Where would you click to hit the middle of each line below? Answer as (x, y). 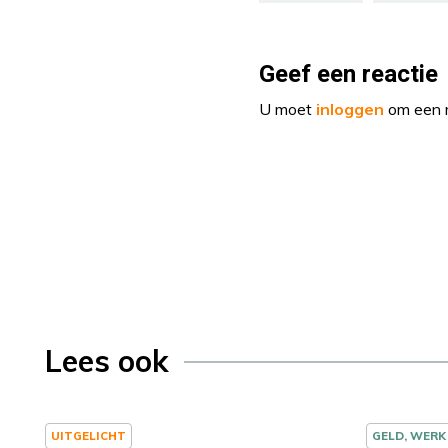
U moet (287, 109)
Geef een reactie (348, 75)
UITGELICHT (88, 436)
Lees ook (107, 361)
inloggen (350, 109)
